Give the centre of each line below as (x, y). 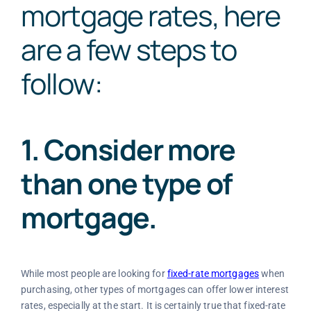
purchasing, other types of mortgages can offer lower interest (154, 290)
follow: (61, 84)
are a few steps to (128, 50)
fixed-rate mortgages (213, 274)
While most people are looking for (94, 274)
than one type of (127, 183)
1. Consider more (128, 149)
